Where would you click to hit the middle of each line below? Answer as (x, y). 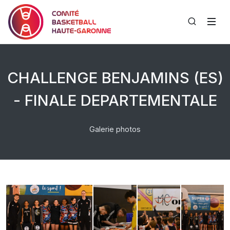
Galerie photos (115, 129)
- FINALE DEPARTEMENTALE (115, 100)
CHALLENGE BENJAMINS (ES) (115, 78)
